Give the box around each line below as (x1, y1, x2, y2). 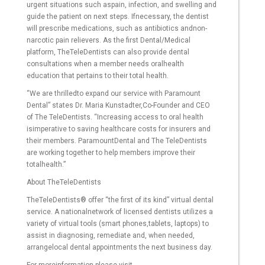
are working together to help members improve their (27, 148, 195, 157)
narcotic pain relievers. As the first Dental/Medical (27, 36, 190, 45)
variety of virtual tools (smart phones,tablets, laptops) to (27, 219, 209, 228)
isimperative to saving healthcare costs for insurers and (27, 125, 211, 134)
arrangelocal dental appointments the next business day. (27, 243, 216, 252)
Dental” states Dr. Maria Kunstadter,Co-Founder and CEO (27, 101, 210, 110)
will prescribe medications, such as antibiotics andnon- (27, 24, 207, 33)
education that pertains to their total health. (27, 72, 169, 80)
